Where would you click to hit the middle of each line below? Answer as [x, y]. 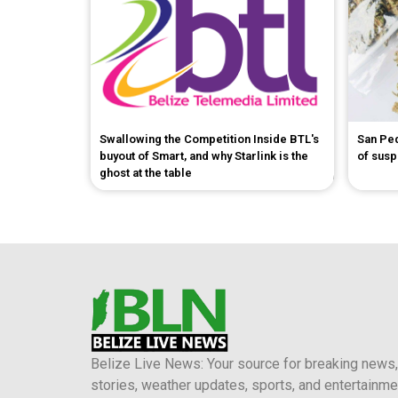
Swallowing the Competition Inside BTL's [209, 139]
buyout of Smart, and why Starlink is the [204, 156]
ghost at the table [146, 173]
